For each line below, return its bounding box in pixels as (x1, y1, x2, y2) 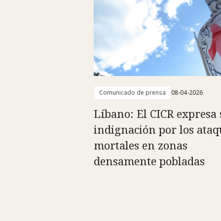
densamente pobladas (94, 153, 205, 169)
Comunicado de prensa (99, 88, 166, 97)
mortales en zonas (94, 138, 187, 153)
